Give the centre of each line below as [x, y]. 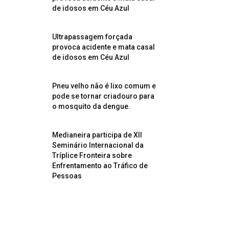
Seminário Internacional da [98, 145]
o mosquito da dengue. [91, 106]
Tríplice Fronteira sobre [92, 155]
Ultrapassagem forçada [92, 37]
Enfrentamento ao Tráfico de [100, 166]
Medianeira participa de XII [97, 135]
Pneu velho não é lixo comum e [104, 86]
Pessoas [67, 176]
